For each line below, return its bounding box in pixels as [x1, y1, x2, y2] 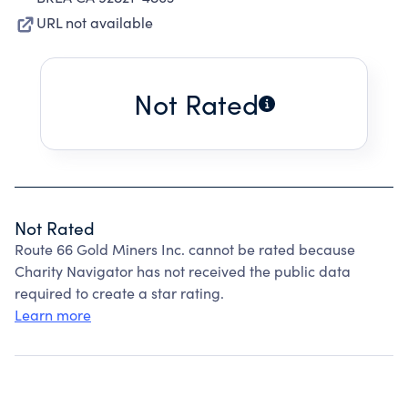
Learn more [15, 305, 91, 324]
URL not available [36, 13, 153, 32]
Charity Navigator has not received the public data [15, 261, 351, 280]
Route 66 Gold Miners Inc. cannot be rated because [15, 240, 355, 259]
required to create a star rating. [15, 283, 224, 302]
